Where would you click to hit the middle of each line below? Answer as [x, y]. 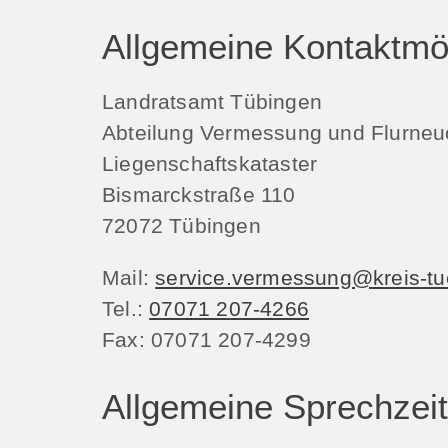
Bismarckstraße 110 [199, 194]
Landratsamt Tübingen [212, 101]
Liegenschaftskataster [210, 163]
